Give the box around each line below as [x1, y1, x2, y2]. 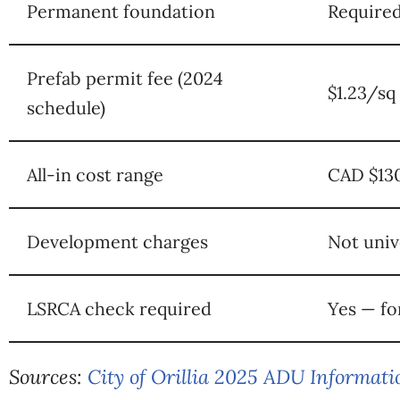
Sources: [9, 363, 87, 389]
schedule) [27, 96, 105, 119]
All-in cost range [27, 162, 163, 186]
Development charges [27, 229, 208, 253]
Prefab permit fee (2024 [27, 66, 223, 89]
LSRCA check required [27, 296, 212, 320]
